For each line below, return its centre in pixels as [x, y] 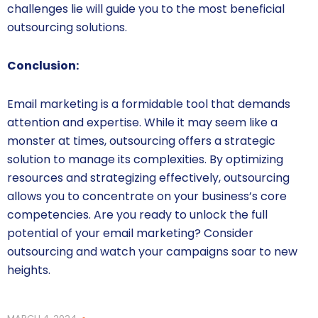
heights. [29, 270]
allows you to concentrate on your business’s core [147, 197]
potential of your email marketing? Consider [130, 234]
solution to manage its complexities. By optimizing [145, 160]
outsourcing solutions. [67, 28]
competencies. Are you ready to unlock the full [137, 215]
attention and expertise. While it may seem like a [142, 123]
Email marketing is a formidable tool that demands [149, 104]
